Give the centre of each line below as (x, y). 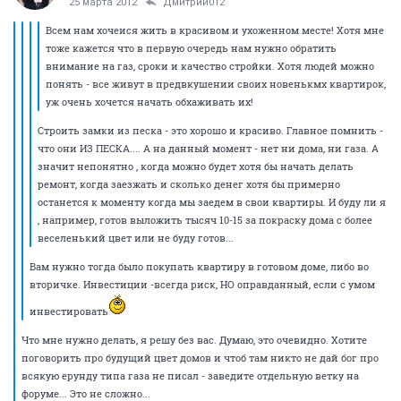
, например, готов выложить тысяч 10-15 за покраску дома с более (205, 220)
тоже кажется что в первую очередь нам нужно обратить (191, 48)
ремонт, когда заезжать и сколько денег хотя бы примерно (189, 184)
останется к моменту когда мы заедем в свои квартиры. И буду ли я (212, 202)
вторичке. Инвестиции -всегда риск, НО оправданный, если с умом (202, 284)
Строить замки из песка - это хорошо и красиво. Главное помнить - (210, 130)
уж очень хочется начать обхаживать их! (149, 102)
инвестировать (69, 311)
